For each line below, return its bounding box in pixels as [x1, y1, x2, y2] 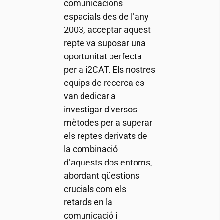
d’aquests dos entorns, [63, 157, 152, 167]
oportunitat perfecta [63, 51, 142, 61]
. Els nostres [108, 64, 155, 75]
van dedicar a [63, 91, 116, 101]
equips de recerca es [63, 78, 144, 88]
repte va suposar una [63, 38, 146, 48]
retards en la [63, 197, 112, 207]
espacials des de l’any [63, 11, 149, 22]
